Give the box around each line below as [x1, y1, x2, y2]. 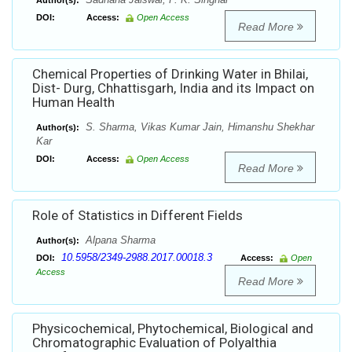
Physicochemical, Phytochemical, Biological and [32, 321, 313, 337]
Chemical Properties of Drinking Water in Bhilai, [32, 66, 308, 82]
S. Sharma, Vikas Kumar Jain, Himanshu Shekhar [82, 121, 314, 134]
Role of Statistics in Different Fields [32, 207, 243, 224]
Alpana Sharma [82, 234, 156, 247]
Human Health [32, 94, 115, 111]
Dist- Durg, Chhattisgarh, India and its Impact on [32, 80, 314, 97]
